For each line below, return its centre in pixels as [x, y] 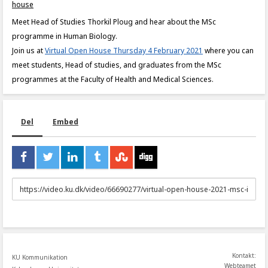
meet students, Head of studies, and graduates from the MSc [117, 65]
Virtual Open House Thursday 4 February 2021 [124, 51]
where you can [228, 51]
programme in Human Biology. [65, 36]
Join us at [28, 51]
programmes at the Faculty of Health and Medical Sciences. [113, 79]
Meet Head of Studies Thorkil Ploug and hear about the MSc [114, 22]
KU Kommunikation [40, 257]
